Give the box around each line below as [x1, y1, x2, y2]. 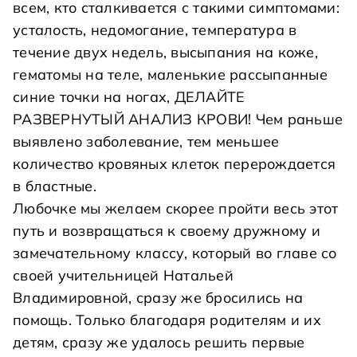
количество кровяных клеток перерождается [13, 155, 335, 173]
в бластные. [13, 177, 96, 195]
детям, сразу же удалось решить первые [13, 333, 305, 351]
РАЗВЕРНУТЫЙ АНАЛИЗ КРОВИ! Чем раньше [13, 110, 343, 128]
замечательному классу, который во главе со [13, 244, 337, 262]
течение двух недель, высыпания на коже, [13, 43, 318, 61]
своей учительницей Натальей [13, 266, 233, 284]
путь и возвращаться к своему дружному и [13, 222, 320, 240]
